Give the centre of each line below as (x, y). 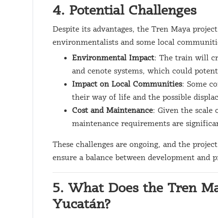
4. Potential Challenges (125, 11)
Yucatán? (82, 205)
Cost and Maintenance (113, 111)
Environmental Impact (113, 58)
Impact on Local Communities (127, 85)
